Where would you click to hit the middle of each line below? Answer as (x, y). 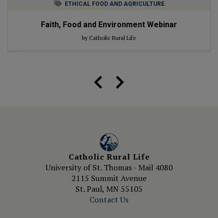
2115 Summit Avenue (109, 178)
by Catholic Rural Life (109, 38)
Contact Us (109, 200)
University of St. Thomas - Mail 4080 (109, 168)
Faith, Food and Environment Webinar (109, 25)
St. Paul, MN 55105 (109, 189)
